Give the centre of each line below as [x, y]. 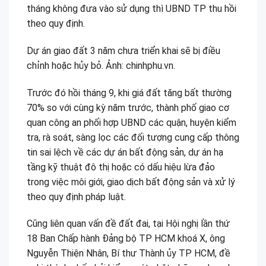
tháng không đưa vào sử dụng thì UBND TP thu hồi [132, 8]
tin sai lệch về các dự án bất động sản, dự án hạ [125, 152]
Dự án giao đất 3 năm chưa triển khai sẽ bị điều [123, 50]
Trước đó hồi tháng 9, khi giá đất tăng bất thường [129, 93]
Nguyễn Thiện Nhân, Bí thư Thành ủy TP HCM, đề [129, 254]
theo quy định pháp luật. [76, 197]
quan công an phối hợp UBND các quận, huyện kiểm [132, 122]
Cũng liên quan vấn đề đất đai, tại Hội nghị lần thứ [128, 224]
